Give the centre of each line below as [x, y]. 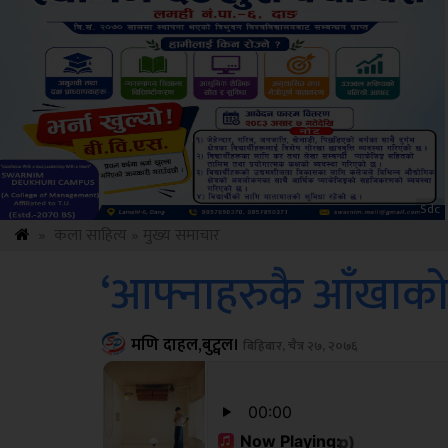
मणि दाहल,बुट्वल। [185, 345]
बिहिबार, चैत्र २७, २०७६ [298, 346]
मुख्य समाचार [181, 235]
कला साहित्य [90, 235]
